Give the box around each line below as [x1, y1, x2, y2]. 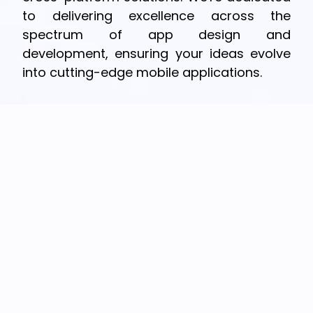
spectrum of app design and [22, 26, 291, 43]
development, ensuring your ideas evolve [22, 45, 291, 62]
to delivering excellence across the [22, 7, 291, 24]
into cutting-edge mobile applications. [22, 64, 262, 81]
